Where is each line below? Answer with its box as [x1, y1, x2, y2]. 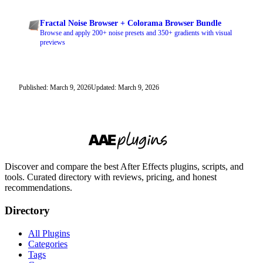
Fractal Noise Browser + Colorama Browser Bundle [40, 19, 221, 28]
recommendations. [5, 183, 72, 193]
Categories [28, 238, 68, 249]
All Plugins [28, 228, 70, 238]
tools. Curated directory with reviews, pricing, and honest [5, 172, 217, 183]
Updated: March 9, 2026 [91, 83, 159, 92]
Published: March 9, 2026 [19, 83, 91, 92]
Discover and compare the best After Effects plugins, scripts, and [5, 161, 244, 172]
